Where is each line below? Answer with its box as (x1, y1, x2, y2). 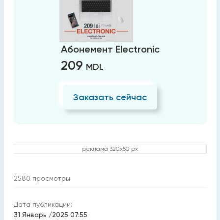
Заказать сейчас (73, 91, 147, 103)
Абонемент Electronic (60, 43, 160, 55)
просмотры (32, 174, 70, 182)
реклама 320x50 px (82, 145, 138, 152)
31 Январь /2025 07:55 (13, 211, 87, 219)
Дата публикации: (13, 200, 72, 208)
